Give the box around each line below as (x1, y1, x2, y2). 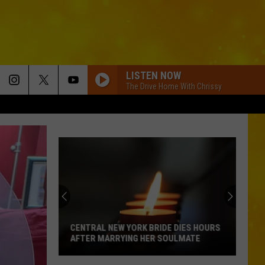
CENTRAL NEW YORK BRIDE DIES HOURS (70, 222, 221, 233)
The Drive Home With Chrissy (126, 81, 222, 91)
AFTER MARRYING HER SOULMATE (70, 233, 201, 244)
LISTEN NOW (126, 69, 181, 82)
